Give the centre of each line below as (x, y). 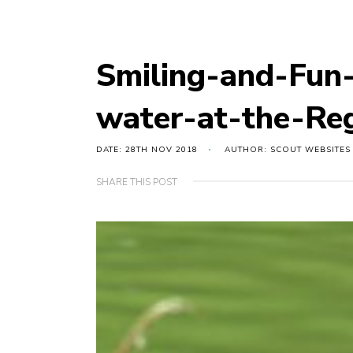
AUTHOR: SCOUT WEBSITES (288, 150)
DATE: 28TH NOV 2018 (147, 150)
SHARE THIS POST (137, 182)
